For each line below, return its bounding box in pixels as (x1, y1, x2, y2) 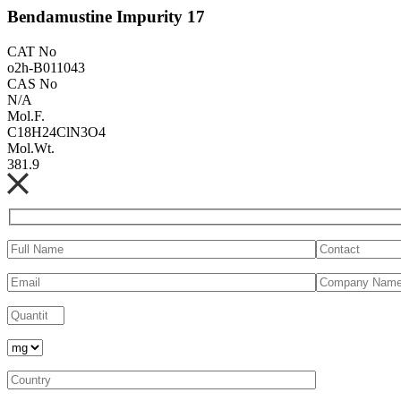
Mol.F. (7, 107, 45, 124)
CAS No (7, 75, 57, 91)
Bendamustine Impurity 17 (7, 6, 205, 26)
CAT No (7, 43, 56, 59)
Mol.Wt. (7, 140, 55, 156)
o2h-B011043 (7, 59, 85, 75)
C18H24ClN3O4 (7, 124, 106, 140)
